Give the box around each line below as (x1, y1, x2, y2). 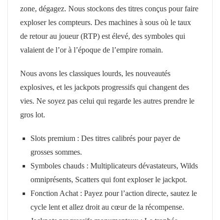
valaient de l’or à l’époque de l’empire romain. (20, 45, 163, 54)
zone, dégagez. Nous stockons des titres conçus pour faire (20, 4, 198, 13)
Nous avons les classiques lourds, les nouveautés (20, 69, 170, 78)
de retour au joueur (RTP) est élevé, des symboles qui (20, 31, 185, 40)
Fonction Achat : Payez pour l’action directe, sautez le (30, 189, 197, 197)
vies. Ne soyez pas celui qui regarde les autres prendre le (20, 96, 194, 105)
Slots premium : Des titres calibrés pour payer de (30, 134, 180, 142)
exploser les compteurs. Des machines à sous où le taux (20, 18, 191, 27)
